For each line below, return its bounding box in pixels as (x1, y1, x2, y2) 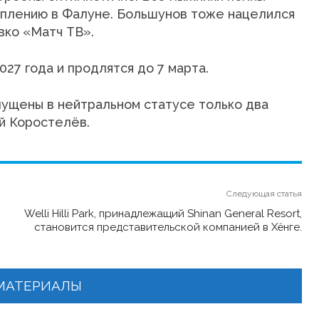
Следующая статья (226, 189, 302, 199)
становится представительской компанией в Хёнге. (33, 221, 302, 234)
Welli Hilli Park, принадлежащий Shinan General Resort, (23, 207, 302, 220)
